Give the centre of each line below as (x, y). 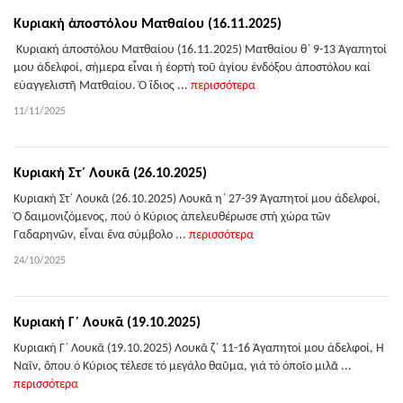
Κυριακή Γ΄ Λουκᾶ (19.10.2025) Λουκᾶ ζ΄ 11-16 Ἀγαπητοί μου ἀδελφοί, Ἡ (199, 349)
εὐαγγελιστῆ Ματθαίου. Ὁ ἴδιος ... (102, 86)
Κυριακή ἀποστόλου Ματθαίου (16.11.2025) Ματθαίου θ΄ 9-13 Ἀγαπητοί (200, 50)
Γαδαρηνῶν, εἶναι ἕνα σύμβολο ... (101, 235)
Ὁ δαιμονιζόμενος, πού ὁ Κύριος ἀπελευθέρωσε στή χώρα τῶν (172, 217)
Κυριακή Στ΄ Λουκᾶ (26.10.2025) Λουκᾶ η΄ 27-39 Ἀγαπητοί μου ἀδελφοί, (197, 199)
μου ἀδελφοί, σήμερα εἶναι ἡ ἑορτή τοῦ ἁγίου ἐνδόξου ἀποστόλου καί (192, 68)
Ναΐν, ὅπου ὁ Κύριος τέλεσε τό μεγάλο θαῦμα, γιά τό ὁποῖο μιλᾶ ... (183, 367)
